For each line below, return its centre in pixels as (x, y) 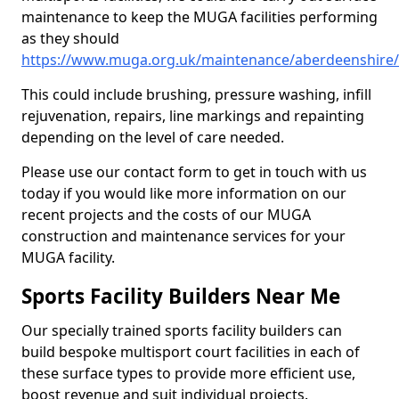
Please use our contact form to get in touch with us (194, 172)
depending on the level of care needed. (153, 137)
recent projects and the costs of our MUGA (166, 215)
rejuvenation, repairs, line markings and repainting (193, 116)
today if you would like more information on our (184, 193)
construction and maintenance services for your (183, 236)
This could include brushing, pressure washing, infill (196, 94)
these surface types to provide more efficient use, (188, 373)
